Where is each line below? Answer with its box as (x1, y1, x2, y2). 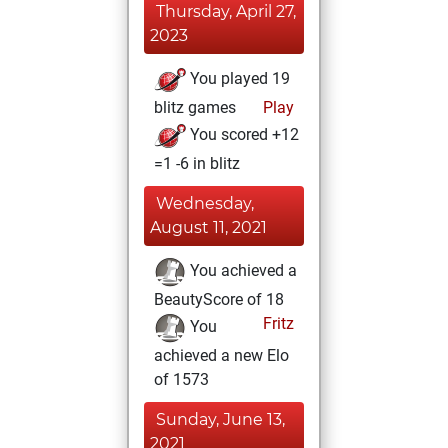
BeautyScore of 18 (154, 290, 284, 309)
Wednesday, (156, 194, 254, 213)
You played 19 (186, 69, 290, 89)
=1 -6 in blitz (154, 154, 240, 173)
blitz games (154, 98, 236, 117)
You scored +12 (186, 125, 299, 145)
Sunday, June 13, (156, 410, 285, 429)
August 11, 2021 (150, 218, 267, 237)
